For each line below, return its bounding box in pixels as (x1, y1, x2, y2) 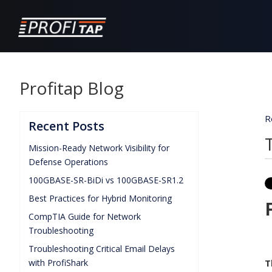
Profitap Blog (19, 76, 124, 100)
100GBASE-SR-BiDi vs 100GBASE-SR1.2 (29, 174, 183, 186)
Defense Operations (29, 156, 108, 168)
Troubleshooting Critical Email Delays (29, 243, 175, 254)
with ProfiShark (29, 257, 88, 268)
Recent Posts (29, 118, 104, 134)
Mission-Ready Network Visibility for (29, 142, 169, 154)
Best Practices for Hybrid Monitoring (29, 192, 172, 204)
